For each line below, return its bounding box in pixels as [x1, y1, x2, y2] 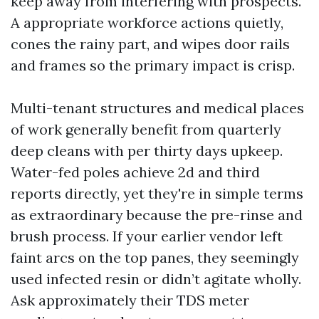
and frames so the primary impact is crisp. [11, 56, 295, 74]
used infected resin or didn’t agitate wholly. [11, 269, 301, 288]
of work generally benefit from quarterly [11, 120, 281, 138]
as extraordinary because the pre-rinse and [11, 205, 303, 224]
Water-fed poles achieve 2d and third [11, 162, 260, 181]
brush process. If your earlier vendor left [11, 226, 283, 245]
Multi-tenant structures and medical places [11, 98, 304, 117]
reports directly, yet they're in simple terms [11, 184, 303, 202]
